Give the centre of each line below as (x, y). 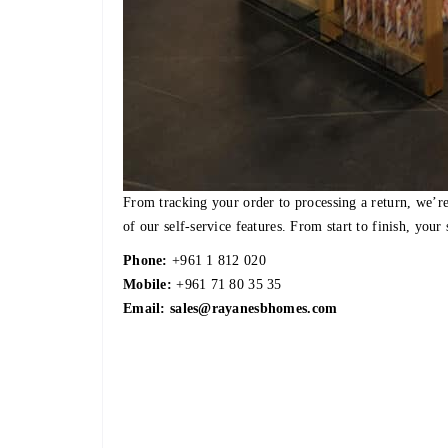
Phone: (145, 261)
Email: (146, 309)
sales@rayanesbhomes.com (253, 309)
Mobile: (147, 285)
